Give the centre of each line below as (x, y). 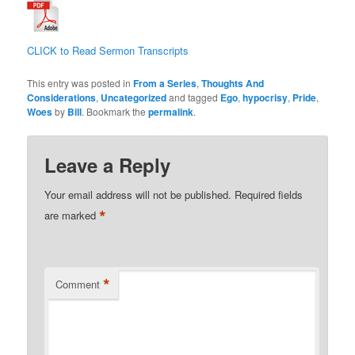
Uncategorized (134, 97)
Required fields (269, 194)
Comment (78, 284)
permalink (171, 111)
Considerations (62, 97)
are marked (72, 215)
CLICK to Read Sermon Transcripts (108, 51)
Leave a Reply (108, 164)
